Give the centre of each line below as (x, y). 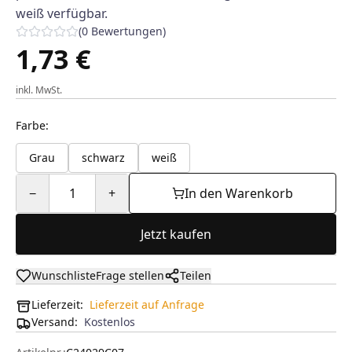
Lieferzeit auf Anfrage (147, 304)
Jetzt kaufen (176, 234)
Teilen (196, 275)
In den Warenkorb (239, 193)
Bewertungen (127, 31)
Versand (53, 322)
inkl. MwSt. (39, 90)
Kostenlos (110, 322)
